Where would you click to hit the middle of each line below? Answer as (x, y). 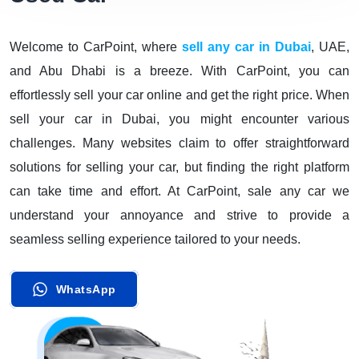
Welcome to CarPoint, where (93, 47)
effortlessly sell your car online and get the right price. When (179, 95)
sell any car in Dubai (246, 47)
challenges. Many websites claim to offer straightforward (179, 143)
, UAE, (330, 47)
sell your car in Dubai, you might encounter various (179, 119)
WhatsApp (86, 290)
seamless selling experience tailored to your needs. (155, 240)
